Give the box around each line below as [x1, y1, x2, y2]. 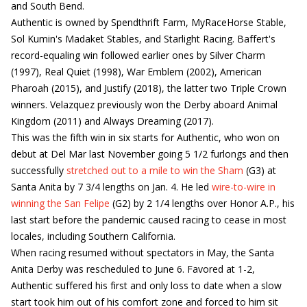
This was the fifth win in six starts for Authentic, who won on [11, 131, 280, 144]
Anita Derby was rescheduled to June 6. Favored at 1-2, [11, 262, 255, 275]
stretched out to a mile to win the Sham [66, 164, 243, 177]
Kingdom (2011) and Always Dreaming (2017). [11, 114, 214, 127]
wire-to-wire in [212, 180, 275, 193]
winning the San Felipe [11, 197, 110, 210]
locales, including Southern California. [11, 230, 175, 243]
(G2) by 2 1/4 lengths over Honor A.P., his [110, 197, 295, 210]
